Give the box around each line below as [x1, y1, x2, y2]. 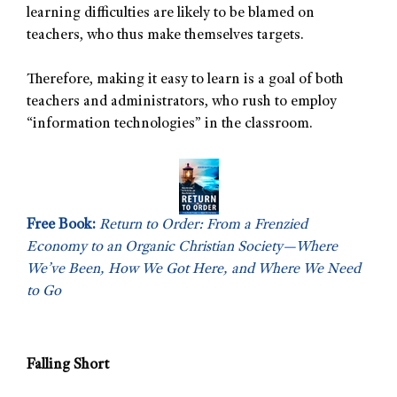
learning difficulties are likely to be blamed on [27, 5, 315, 21]
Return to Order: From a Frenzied [99, 217, 307, 233]
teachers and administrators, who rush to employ [27, 95, 337, 111]
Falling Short [27, 358, 109, 374]
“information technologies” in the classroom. [27, 117, 313, 133]
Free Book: [27, 217, 96, 233]
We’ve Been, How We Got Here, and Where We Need [27, 261, 361, 277]
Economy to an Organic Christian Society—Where [27, 239, 338, 255]
